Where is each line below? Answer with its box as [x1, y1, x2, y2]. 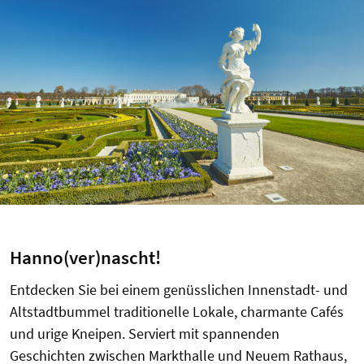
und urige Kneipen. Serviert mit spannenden [10, 323, 279, 343]
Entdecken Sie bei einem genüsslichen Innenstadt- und [10, 279, 348, 299]
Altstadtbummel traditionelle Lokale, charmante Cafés [10, 301, 344, 321]
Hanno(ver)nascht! [10, 245, 161, 269]
